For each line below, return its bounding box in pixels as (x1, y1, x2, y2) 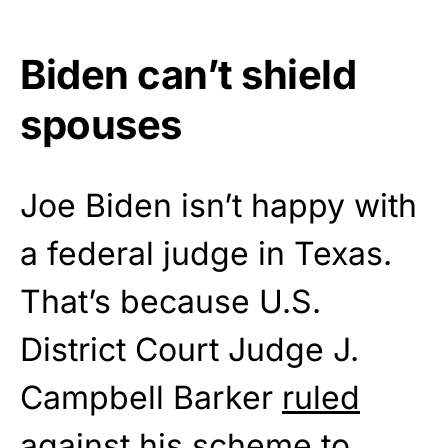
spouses (20, 100, 182, 150)
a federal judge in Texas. (20, 234, 392, 274)
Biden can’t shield (20, 50, 356, 100)
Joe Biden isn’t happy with (20, 186, 417, 226)
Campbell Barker (20, 378, 282, 418)
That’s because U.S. (20, 282, 321, 322)
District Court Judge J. (20, 330, 359, 370)
